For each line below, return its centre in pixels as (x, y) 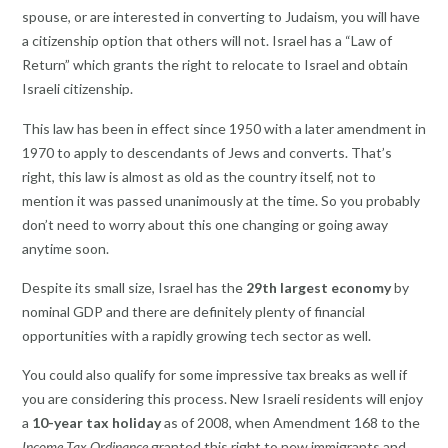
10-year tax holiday (98, 423)
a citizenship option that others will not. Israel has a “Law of (207, 41)
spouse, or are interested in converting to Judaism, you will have (221, 17)
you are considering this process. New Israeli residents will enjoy (222, 399)
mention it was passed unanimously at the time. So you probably (221, 200)
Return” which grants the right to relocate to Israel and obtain (215, 65)
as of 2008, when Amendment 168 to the (292, 423)
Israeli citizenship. (77, 89)
